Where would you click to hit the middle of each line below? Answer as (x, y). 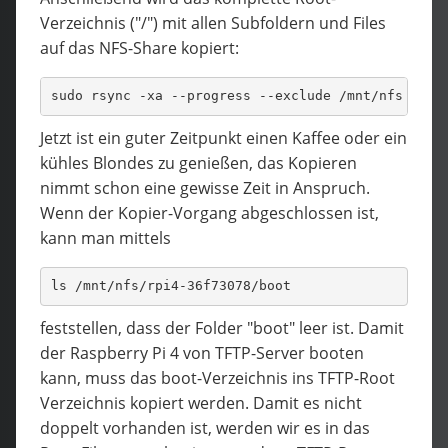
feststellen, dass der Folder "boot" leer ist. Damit (222, 327)
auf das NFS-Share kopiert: (139, 47)
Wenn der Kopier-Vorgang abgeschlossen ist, (209, 212)
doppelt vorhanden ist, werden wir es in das (205, 427)
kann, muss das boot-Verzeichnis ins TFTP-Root (217, 377)
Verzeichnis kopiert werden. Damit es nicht (201, 402)
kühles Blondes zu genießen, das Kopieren (198, 162)
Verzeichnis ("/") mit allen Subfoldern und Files (213, 22)
